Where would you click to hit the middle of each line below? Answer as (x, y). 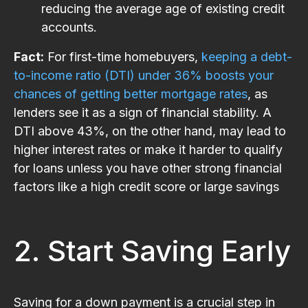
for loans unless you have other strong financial (148, 168)
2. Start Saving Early (152, 250)
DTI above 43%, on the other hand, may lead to (150, 131)
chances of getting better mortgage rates (131, 93)
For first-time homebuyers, (123, 56)
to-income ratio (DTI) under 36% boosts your (144, 75)
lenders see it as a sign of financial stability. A (143, 112)
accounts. (69, 27)
